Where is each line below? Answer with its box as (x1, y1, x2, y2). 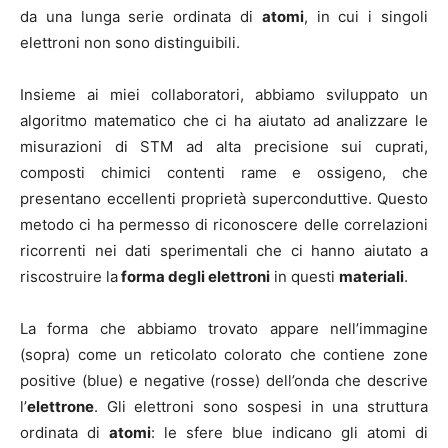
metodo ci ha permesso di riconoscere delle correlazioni (20, 214, 428, 234)
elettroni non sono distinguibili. (20, 32, 240, 52)
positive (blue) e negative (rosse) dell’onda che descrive (20, 370, 428, 390)
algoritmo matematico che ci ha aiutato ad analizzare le (20, 110, 428, 130)
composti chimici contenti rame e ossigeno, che (20, 162, 428, 182)
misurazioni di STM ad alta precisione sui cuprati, (20, 136, 428, 156)
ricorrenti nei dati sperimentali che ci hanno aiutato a (20, 240, 428, 260)
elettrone (27, 396, 94, 416)
